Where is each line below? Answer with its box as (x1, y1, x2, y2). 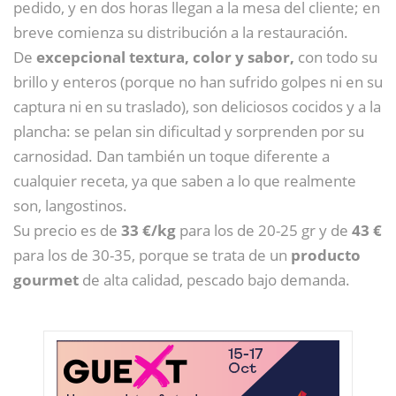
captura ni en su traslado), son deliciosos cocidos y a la (13, 96, 381, 118)
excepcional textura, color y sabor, (36, 47, 294, 68)
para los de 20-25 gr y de (176, 220, 352, 241)
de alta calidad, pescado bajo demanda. (79, 270, 350, 291)
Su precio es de (13, 220, 121, 241)
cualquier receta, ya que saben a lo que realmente (13, 171, 356, 192)
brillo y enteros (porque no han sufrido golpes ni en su (13, 72, 383, 93)
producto (291, 245, 361, 266)
